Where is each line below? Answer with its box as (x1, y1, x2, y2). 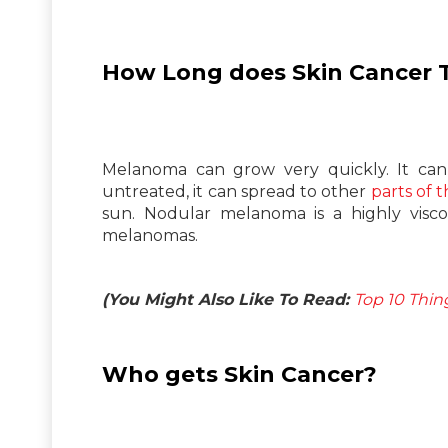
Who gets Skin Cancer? (102, 360, 377, 388)
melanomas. (102, 225, 198, 245)
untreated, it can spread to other (102, 181, 371, 201)
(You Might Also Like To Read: (102, 289, 354, 309)
